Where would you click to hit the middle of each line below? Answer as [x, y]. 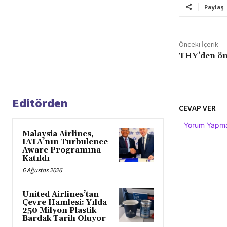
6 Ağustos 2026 [42, 170]
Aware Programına [62, 150]
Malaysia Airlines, [58, 134]
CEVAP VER [197, 108]
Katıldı [36, 158]
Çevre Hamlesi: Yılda [65, 202]
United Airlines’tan [61, 194]
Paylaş [214, 7]
